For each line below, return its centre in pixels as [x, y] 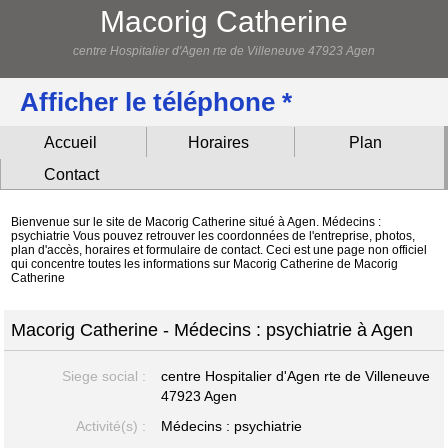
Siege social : [103, 375]
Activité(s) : [110, 425]
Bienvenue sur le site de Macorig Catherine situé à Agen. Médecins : [196, 221]
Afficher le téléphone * [156, 102]
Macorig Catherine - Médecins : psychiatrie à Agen [212, 329]
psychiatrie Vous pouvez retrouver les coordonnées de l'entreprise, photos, [213, 235]
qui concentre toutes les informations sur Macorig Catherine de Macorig [205, 263]
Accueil [71, 143]
